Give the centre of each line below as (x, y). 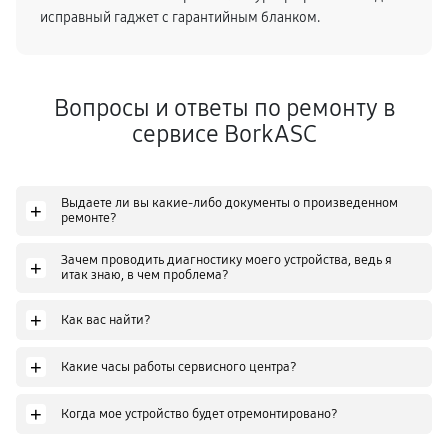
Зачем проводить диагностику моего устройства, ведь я (226, 260)
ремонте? (89, 218)
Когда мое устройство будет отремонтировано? (199, 413)
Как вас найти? (106, 319)
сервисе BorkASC (224, 134)
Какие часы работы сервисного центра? (179, 366)
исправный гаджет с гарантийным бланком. (180, 17)
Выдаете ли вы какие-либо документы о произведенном (229, 203)
